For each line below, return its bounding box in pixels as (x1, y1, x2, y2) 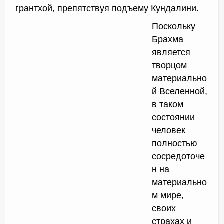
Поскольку (152, 21, 195, 32)
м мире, (152, 190, 184, 201)
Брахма (152, 34, 183, 45)
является (152, 47, 190, 58)
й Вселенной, (152, 86, 207, 97)
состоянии (152, 112, 195, 123)
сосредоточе (152, 151, 205, 162)
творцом (152, 60, 187, 71)
